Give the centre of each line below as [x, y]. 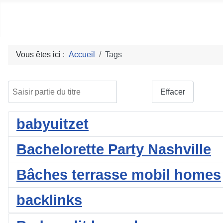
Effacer [173, 92]
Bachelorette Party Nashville [114, 150]
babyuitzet [53, 124]
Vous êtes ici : [42, 55]
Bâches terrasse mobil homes [119, 175]
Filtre [134, 92]
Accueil [82, 55]
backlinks [49, 200]
